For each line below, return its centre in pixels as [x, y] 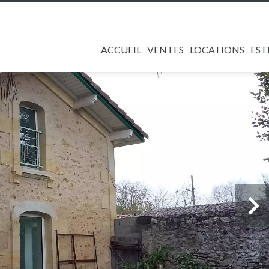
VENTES [165, 50]
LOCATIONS [217, 50]
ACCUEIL [121, 50]
